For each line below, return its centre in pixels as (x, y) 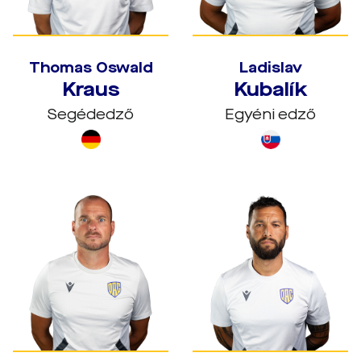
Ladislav (270, 68)
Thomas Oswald (91, 68)
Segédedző (91, 114)
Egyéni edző (270, 114)
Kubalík (270, 89)
